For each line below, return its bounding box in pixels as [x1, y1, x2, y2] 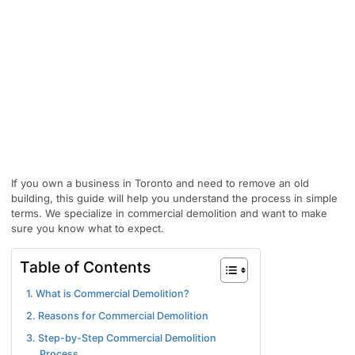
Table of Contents [20, 257, 151, 277]
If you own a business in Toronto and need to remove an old [11, 177, 309, 190]
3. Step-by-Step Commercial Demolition [26, 332, 216, 345]
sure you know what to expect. [11, 222, 164, 235]
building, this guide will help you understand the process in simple [11, 192, 338, 205]
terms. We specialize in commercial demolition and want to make [11, 207, 327, 220]
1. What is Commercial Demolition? [26, 288, 189, 300]
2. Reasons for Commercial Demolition [26, 310, 208, 323]
